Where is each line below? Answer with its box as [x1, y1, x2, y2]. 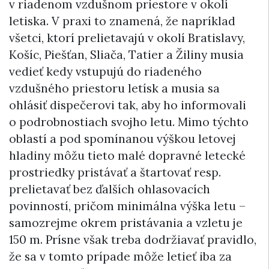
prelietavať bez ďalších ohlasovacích [9, 181, 210, 196]
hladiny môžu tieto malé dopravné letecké [9, 148, 246, 163]
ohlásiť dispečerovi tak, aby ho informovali [9, 97, 246, 112]
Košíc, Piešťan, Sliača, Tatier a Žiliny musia [9, 47, 244, 62]
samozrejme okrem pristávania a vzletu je [9, 215, 243, 230]
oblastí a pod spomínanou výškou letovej [9, 131, 236, 146]
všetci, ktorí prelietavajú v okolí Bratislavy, [9, 30, 245, 45]
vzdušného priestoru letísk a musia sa [9, 80, 220, 95]
